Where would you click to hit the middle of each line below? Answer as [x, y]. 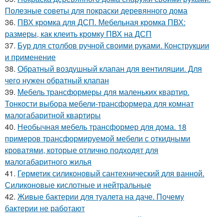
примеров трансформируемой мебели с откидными [98, 138]
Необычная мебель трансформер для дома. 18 [102, 126]
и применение [30, 57]
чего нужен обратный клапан [57, 80]
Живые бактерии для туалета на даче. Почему [101, 196]
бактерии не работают [45, 208]
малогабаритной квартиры [53, 115]
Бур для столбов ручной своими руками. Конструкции [113, 45]
